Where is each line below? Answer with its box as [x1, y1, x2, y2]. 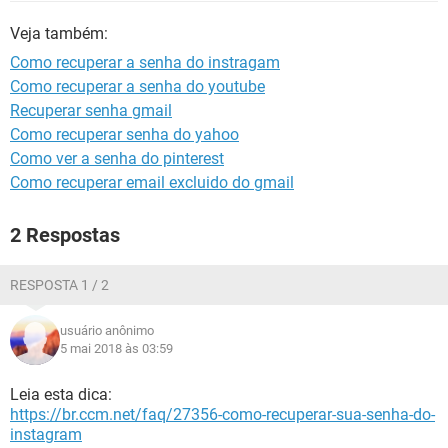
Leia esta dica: [10, 385, 112, 404]
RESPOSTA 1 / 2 [10, 277, 109, 293]
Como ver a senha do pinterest [10, 149, 224, 168]
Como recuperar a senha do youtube [10, 77, 265, 96]
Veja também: [10, 24, 108, 43]
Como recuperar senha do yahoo [10, 125, 239, 144]
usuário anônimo [60, 323, 154, 338]
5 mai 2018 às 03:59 [60, 341, 173, 356]
